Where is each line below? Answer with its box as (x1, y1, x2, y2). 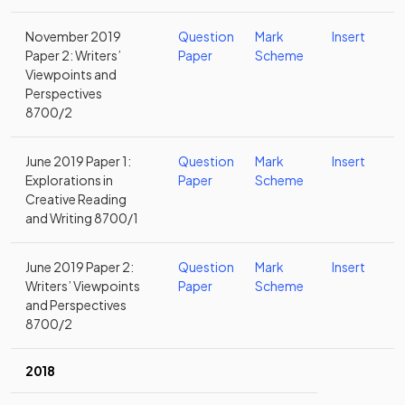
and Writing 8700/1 (25, 210, 138, 226)
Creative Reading (25, 191, 127, 207)
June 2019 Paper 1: (25, 153, 131, 169)
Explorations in (25, 172, 113, 188)
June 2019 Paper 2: (25, 259, 134, 275)
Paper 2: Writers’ (25, 47, 121, 63)
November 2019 (25, 28, 121, 44)
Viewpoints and (25, 66, 117, 82)
